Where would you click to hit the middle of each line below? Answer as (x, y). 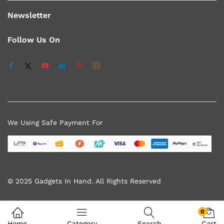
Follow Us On (34, 40)
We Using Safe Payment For (55, 122)
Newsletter (29, 15)
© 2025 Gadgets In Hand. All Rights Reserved (84, 181)
